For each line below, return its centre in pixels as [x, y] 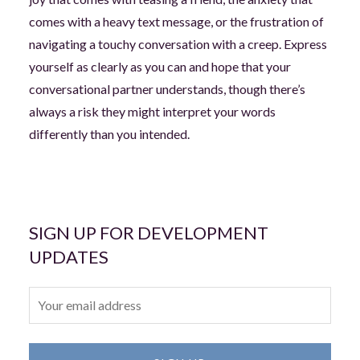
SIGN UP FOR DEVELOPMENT [148, 233]
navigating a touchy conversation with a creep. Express [178, 44]
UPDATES [68, 257]
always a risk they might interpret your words [152, 112]
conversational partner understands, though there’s [167, 89]
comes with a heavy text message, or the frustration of [176, 22]
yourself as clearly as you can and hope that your [160, 67]
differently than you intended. [109, 134]
